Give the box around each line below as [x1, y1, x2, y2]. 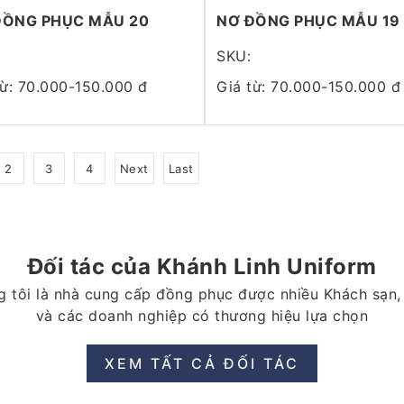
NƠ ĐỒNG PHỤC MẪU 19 [216, 12, 400, 31]
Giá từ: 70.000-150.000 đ [216, 78, 401, 96]
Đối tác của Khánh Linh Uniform [27, 253, 377, 280]
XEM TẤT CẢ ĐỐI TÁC [105, 354, 299, 373]
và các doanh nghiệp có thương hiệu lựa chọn [35, 307, 369, 326]
